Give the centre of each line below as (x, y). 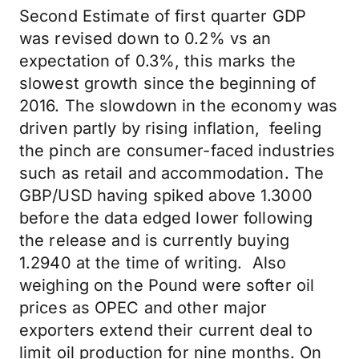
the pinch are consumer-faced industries (177, 151)
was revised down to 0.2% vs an (145, 38)
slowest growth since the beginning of (168, 83)
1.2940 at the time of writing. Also (153, 263)
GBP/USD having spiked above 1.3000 (166, 196)
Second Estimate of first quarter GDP (163, 16)
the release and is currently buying (154, 240)
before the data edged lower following (166, 218)
